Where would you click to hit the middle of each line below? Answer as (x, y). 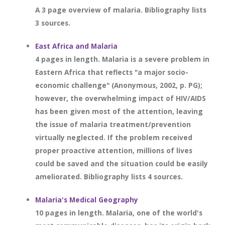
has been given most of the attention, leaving (119, 111)
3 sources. (53, 23)
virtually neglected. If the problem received (114, 137)
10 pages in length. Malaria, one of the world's (119, 213)
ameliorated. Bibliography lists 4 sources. (109, 177)
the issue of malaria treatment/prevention (113, 124)
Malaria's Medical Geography (87, 200)
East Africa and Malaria (76, 46)
